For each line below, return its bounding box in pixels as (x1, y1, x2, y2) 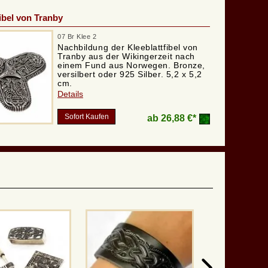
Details (57, 89, 83, 99)
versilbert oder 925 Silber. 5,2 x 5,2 (57, 69, 202, 80)
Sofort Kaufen (64, 112, 109, 121)
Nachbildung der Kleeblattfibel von (57, 42, 199, 53)
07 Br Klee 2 (57, 33, 97, 41)
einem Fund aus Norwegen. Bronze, (57, 60, 205, 71)
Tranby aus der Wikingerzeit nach (57, 51, 195, 62)
